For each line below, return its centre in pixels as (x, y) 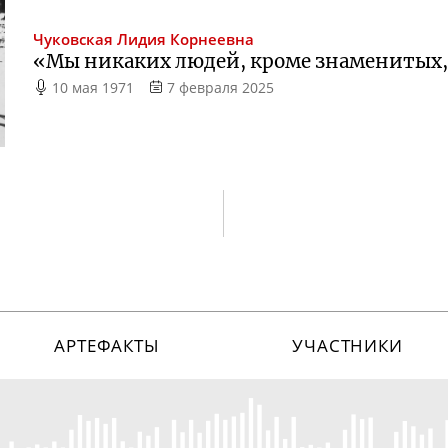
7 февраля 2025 (220, 87)
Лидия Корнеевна (186, 39)
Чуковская (73, 39)
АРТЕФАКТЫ (107, 346)
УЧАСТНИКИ (347, 346)
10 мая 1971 (93, 87)
